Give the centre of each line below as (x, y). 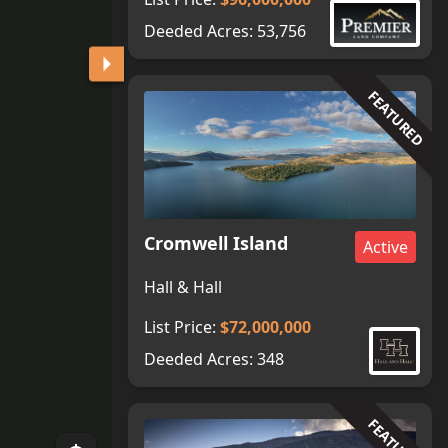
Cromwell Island (216, 243)
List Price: (182, 327)
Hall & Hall (183, 287)
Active (385, 247)
